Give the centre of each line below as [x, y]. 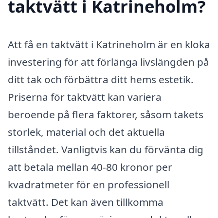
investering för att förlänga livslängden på [109, 62]
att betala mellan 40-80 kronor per [90, 167]
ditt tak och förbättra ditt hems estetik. [101, 80]
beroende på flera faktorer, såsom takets [106, 115]
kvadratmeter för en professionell [89, 185]
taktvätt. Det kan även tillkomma [86, 202]
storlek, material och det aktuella [86, 132]
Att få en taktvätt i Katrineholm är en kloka [109, 45]
